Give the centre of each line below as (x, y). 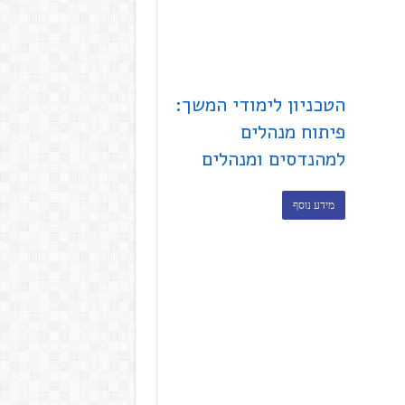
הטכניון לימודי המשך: (261, 104)
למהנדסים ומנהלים (274, 159)
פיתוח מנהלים (293, 132)
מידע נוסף (314, 205)
